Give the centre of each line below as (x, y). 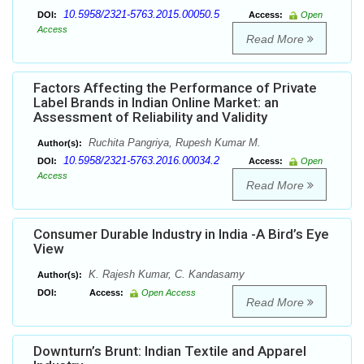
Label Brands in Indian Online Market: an (156, 103)
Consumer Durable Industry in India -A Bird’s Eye (181, 234)
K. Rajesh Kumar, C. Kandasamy (165, 275)
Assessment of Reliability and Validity (150, 117)
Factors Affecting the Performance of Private (175, 88)
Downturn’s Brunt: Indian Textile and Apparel (170, 351)
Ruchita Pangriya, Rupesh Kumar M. (173, 143)
